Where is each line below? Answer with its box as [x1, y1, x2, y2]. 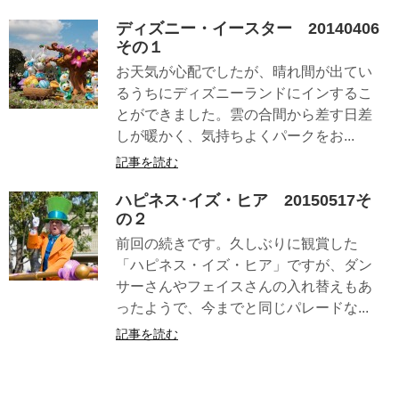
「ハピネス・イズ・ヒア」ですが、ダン [116, 257, 372, 273]
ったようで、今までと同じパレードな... [116, 300, 369, 316]
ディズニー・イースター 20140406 [116, 19, 379, 37]
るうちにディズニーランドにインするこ [116, 85, 372, 101]
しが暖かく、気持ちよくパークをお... [116, 127, 354, 143]
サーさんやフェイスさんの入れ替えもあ [116, 279, 372, 295]
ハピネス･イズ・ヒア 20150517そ [116, 191, 371, 210]
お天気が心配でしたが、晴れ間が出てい [116, 63, 372, 79]
